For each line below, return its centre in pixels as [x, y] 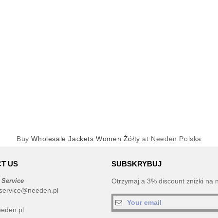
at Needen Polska [171, 139]
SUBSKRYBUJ [136, 164]
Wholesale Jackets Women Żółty [86, 139]
